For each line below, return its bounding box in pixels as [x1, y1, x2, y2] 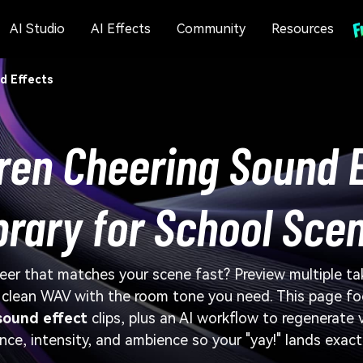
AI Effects [90, 21, 151, 36]
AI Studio [9, 21, 65, 36]
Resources [271, 21, 334, 36]
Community [176, 21, 246, 36]
